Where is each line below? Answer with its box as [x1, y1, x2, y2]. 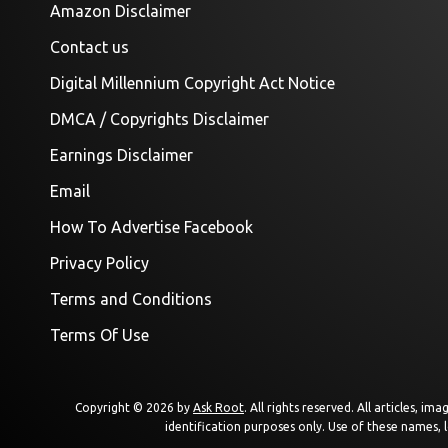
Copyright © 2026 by [75, 401, 193, 415]
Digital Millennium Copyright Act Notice [50, 74, 335, 93]
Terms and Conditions [50, 290, 212, 309]
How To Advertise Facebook [50, 218, 253, 237]
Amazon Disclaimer [50, 2, 191, 21]
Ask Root [193, 401, 244, 415]
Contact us [50, 38, 129, 57]
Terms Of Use [50, 326, 149, 345]
